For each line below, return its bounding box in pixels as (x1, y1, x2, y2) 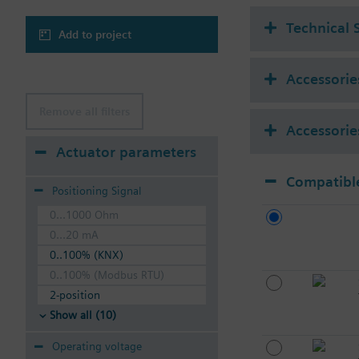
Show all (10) (50, 309, 116, 322)
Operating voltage (52, 340, 142, 353)
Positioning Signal (52, 184, 142, 197)
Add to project (58, 28, 131, 41)
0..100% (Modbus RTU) (50, 268, 164, 282)
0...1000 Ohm (50, 208, 119, 222)
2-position (50, 288, 100, 302)
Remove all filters (39, 105, 130, 118)
